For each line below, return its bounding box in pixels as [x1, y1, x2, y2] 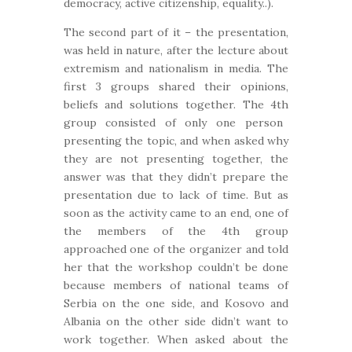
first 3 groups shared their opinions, [63, 79, 289, 93]
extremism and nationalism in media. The [63, 61, 289, 75]
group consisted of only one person [63, 115, 283, 130]
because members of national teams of [63, 278, 289, 292]
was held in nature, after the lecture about [63, 43, 289, 57]
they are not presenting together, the [63, 152, 289, 166]
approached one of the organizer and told [63, 242, 289, 256]
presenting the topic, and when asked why [63, 134, 289, 148]
